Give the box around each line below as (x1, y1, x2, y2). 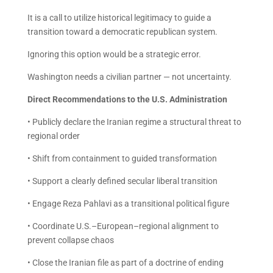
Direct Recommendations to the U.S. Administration (27, 94, 227, 104)
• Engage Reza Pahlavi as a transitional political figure (27, 199, 229, 208)
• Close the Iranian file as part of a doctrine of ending (27, 258, 224, 268)
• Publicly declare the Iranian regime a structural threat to (27, 117, 241, 127)
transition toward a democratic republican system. (27, 27, 218, 37)
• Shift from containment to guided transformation (27, 154, 217, 163)
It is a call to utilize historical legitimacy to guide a (27, 13, 211, 23)
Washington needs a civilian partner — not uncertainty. (27, 72, 232, 82)
